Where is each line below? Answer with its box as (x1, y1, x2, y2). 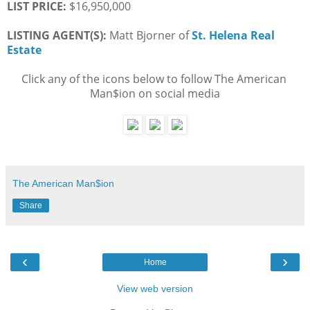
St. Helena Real (192, 27, 275, 43)
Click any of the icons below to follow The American (21, 71, 286, 86)
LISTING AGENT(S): (7, 27, 107, 43)
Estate (7, 42, 42, 57)
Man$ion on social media (90, 85, 220, 101)
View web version (117, 282, 193, 294)
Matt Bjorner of (107, 27, 189, 43)
